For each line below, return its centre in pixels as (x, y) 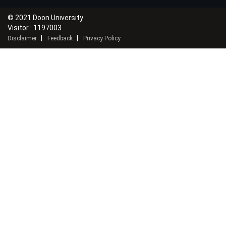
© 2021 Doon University (45, 18)
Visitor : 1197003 (35, 28)
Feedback (60, 38)
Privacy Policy (102, 38)
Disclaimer (22, 38)
